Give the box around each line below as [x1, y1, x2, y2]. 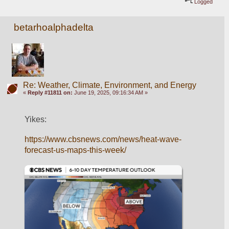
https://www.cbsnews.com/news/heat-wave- [25, 135, 182, 144]
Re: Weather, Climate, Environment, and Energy [22, 80, 196, 89]
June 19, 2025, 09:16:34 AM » [72, 89, 148, 96]
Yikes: [25, 114, 47, 124]
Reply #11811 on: [27, 89, 73, 96]
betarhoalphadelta [14, 21, 94, 33]
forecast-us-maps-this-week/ [25, 146, 127, 155]
